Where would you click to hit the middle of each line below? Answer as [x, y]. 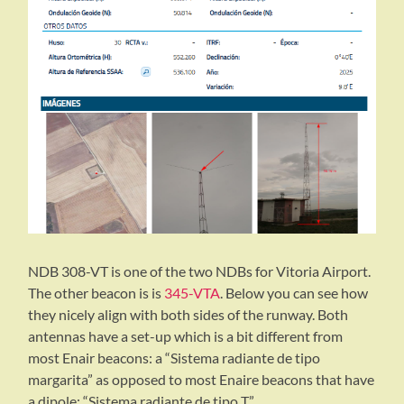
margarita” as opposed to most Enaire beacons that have [202, 380]
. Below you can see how [294, 293]
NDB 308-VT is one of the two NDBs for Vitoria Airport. [200, 271]
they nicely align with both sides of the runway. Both [188, 315]
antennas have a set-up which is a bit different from [186, 336]
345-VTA [193, 293]
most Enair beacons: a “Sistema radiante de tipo [174, 358]
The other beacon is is [96, 293]
